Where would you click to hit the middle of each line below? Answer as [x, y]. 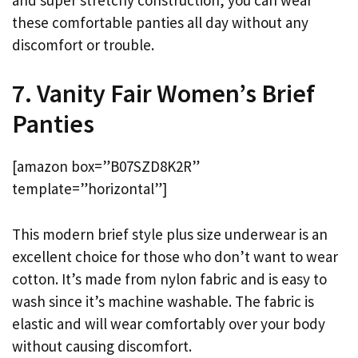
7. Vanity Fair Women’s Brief [163, 94]
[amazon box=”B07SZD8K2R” [106, 167]
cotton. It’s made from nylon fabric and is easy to [169, 278]
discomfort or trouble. [83, 44]
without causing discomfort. [102, 346]
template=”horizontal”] [89, 189]
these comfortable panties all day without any [160, 22]
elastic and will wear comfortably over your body [169, 323]
